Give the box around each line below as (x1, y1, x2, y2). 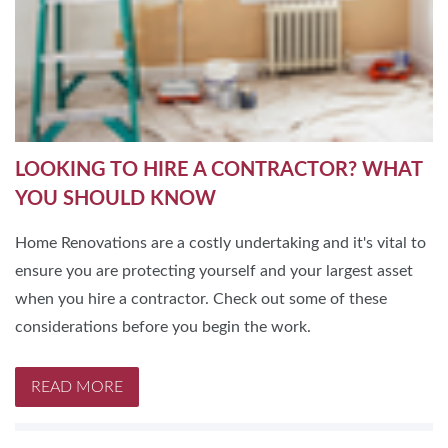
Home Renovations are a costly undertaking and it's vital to (15, 234, 426, 251)
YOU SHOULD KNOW (15, 188, 216, 209)
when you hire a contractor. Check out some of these (15, 290, 387, 307)
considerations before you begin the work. (15, 318, 311, 335)
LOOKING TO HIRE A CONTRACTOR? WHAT (15, 159, 422, 180)
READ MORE (31, 378, 123, 395)
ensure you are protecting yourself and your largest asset (15, 262, 413, 279)
